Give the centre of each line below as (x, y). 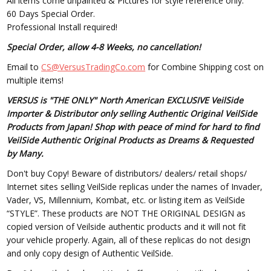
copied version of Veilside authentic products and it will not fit (127, 227)
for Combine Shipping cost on (205, 67)
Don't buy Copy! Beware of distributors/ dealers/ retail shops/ (127, 173)
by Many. (25, 154)
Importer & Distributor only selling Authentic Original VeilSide (132, 114)
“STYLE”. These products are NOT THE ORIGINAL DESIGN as (126, 213)
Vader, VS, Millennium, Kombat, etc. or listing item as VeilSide (126, 200)
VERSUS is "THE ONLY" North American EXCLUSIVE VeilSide (125, 100)
